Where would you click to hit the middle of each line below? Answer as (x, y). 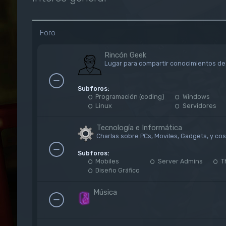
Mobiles (107, 161)
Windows (196, 97)
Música (105, 192)
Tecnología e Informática (139, 128)
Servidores (199, 106)
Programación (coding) (129, 97)
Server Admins (180, 161)
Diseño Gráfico (117, 170)
